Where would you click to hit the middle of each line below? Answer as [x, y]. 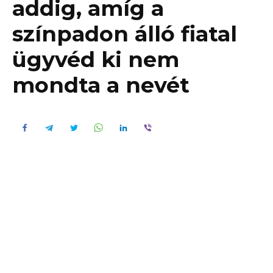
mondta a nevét [101, 85]
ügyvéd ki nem [96, 60]
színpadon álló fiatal [125, 34]
